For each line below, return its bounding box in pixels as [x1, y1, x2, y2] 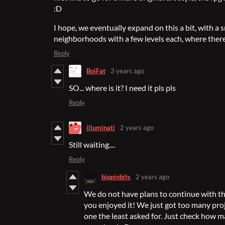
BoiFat [86, 67, 105, 75]
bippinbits [101, 173, 131, 181]
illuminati [86, 124, 115, 132]
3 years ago [110, 67, 144, 75]
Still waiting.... [69, 139, 115, 149]
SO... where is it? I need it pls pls [69, 82, 176, 92]
